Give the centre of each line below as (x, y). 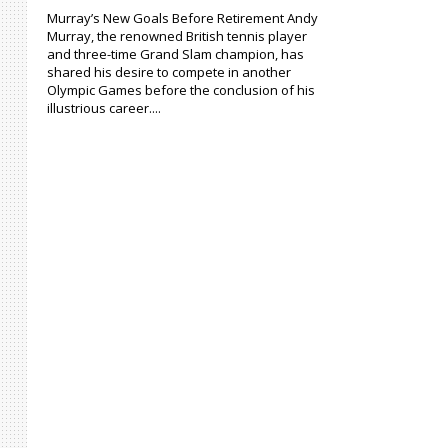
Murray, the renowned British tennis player (177, 36)
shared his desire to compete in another (169, 72)
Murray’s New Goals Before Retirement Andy (182, 18)
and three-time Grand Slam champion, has (175, 54)
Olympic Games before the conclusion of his (181, 90)
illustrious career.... (104, 108)
